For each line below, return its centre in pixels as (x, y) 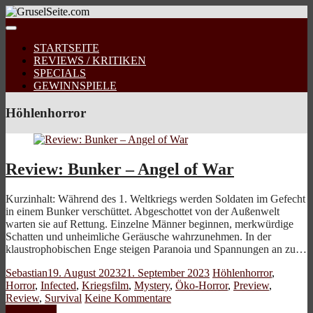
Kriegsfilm (105, 286)
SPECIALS (60, 73)
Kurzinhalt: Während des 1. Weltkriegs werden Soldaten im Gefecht (155, 199)
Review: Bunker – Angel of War (120, 169)
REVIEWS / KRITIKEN (90, 60)
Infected (58, 286)
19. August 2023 (84, 273)
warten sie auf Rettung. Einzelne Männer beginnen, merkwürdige (150, 224)
